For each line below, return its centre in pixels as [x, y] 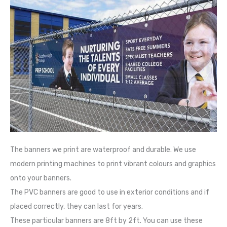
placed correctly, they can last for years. [77, 207]
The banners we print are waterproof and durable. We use [103, 150]
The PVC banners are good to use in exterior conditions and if [110, 193]
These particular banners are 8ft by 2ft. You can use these [106, 221]
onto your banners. [41, 178]
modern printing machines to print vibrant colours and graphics [113, 164]
